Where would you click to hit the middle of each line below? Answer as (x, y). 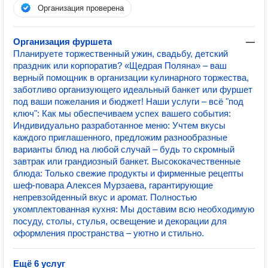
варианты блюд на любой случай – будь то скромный (124, 149)
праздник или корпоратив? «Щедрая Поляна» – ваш (120, 66)
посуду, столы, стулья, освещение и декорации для (120, 221)
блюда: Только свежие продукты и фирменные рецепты (128, 173)
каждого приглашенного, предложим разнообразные (120, 137)
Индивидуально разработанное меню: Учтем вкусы (119, 125)
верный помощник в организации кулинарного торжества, (131, 77)
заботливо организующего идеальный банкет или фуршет (133, 89)
